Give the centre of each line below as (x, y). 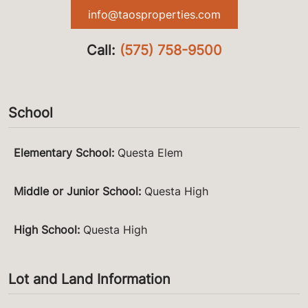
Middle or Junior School (76, 191)
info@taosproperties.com (154, 14)
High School (45, 229)
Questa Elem (150, 152)
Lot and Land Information (89, 279)
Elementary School (63, 152)
